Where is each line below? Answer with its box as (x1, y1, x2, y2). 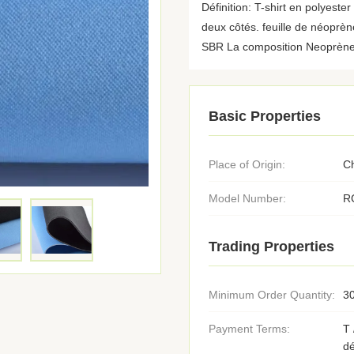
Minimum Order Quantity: (209, 288, 335, 301)
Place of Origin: (209, 158, 285, 171)
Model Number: (209, 192, 286, 205)
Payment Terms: (209, 322, 290, 335)
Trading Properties (209, 239, 334, 254)
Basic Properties (209, 108, 321, 124)
